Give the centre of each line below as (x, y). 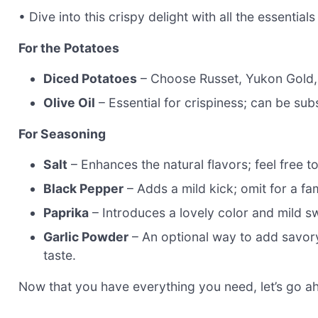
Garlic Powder (86, 237)
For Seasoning (62, 133)
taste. (60, 256)
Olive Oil (70, 103)
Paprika (66, 213)
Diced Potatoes (91, 79)
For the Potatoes (69, 48)
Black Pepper (84, 189)
